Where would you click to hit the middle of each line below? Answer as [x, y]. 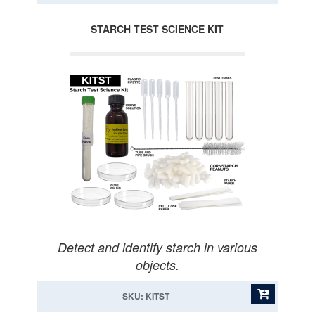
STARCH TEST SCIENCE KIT [157, 29]
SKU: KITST [146, 296]
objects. [157, 265]
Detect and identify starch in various [157, 247]
